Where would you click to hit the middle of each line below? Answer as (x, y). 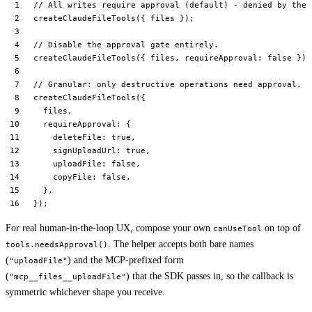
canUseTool (237, 229)
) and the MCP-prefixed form (126, 260)
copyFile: (68, 177)
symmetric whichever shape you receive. (85, 292)
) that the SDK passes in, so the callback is (210, 276)
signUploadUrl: (80, 151)
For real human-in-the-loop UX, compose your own (109, 228)
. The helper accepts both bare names (181, 244)
